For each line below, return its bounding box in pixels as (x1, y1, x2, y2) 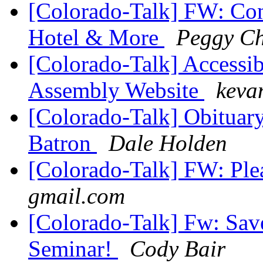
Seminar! (28, 236, 118, 262)
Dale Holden (109, 130, 227, 156)
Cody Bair (130, 236, 225, 262)
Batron (28, 130, 97, 156)
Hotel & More (28, 25, 164, 50)
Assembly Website (28, 77, 204, 103)
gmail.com (28, 183, 125, 209)
